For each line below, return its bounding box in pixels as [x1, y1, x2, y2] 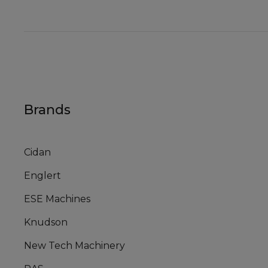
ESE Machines [24, 193, 90, 205]
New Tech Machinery [24, 240, 125, 252]
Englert [24, 170, 61, 182]
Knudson [24, 217, 68, 229]
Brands [24, 102, 71, 118]
